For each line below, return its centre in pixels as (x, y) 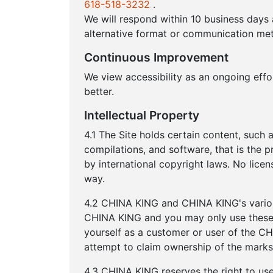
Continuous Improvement (156, 57)
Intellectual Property (142, 115)
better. (99, 91)
